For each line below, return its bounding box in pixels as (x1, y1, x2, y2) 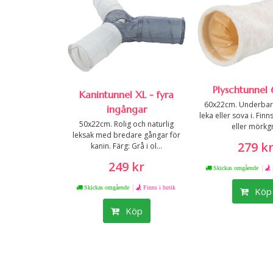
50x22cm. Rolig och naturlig (79, 118, 174, 129)
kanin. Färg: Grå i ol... (91, 140, 163, 151)
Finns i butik (143, 183, 176, 190)
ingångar (106, 102, 147, 115)
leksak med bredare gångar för (73, 129, 181, 140)
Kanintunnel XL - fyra (79, 88, 174, 101)
